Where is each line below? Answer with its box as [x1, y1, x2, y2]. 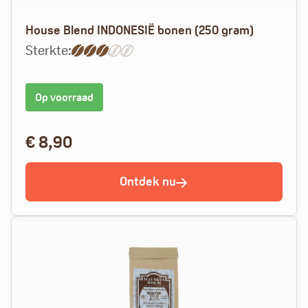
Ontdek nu [120, 173, 176, 190]
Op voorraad [35, 90, 93, 105]
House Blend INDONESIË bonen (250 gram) [25, 22, 254, 38]
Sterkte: [25, 41, 71, 60]
